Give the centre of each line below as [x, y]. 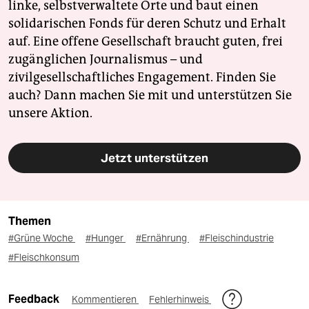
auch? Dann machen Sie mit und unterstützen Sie [150, 96]
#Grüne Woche [42, 238]
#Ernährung [162, 238]
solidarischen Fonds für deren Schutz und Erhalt [147, 24]
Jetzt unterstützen [154, 158]
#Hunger [106, 238]
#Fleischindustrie [237, 238]
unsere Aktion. [50, 113]
